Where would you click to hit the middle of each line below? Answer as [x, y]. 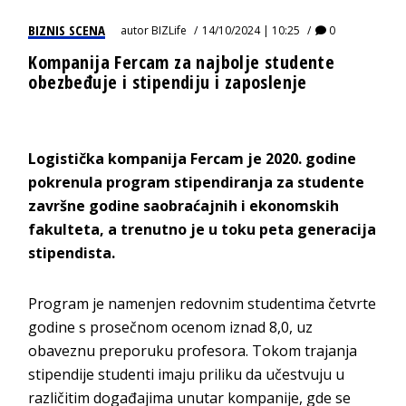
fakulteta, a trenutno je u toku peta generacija [203, 229]
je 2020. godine [300, 158]
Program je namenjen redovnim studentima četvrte [203, 303]
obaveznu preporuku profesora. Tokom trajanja [193, 350]
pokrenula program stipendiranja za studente [197, 182]
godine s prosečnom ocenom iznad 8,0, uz [171, 327]
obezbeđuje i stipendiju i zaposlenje [168, 82]
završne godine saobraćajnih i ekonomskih [184, 205]
